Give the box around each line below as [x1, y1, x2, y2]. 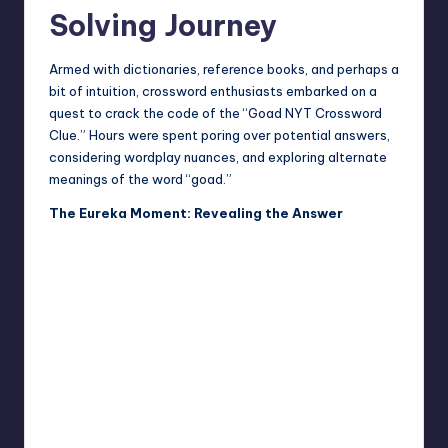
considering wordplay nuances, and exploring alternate [49, 149, 387, 166]
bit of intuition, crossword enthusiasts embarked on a [49, 83, 377, 100]
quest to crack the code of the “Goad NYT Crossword [49, 105, 382, 122]
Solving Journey [49, 7, 277, 45]
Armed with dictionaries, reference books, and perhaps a [49, 61, 399, 78]
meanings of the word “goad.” [49, 171, 232, 188]
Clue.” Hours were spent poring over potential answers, [49, 127, 390, 144]
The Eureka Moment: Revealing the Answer [49, 205, 343, 222]
